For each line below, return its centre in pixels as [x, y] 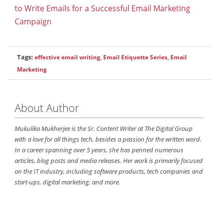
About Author [47, 107]
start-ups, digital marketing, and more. [67, 182]
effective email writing [67, 57]
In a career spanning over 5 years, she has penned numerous [99, 150]
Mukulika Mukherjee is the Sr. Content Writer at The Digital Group [104, 128]
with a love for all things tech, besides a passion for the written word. [108, 139]
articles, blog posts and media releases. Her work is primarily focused [109, 160]
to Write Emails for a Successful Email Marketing [102, 8]
